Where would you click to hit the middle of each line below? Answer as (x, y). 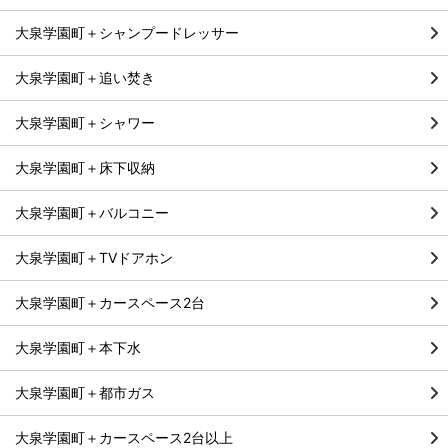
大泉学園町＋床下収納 (85, 168)
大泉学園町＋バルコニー (92, 213)
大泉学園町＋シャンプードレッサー (127, 33)
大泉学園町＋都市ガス (85, 393)
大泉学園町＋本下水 (78, 348)
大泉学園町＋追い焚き (85, 78)
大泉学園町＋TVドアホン (94, 258)
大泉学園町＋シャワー (85, 123)
